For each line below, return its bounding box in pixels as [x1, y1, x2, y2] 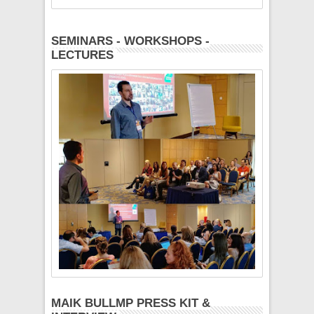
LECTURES [51, 48, 114, 62]
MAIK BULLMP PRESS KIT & [51, 296, 211, 310]
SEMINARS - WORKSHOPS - [51, 34, 210, 48]
